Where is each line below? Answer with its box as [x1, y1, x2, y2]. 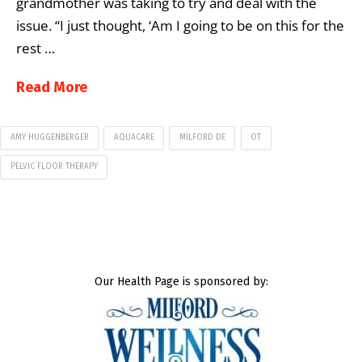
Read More [16, 78, 87, 96]
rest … [16, 38, 55, 57]
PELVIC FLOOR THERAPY [10, 161, 98, 171]
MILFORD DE [179, 133, 225, 143]
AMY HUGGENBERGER [10, 133, 89, 143]
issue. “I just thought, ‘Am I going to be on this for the [16, 15, 344, 35]
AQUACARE [113, 133, 154, 143]
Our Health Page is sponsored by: [94, 274, 268, 288]
